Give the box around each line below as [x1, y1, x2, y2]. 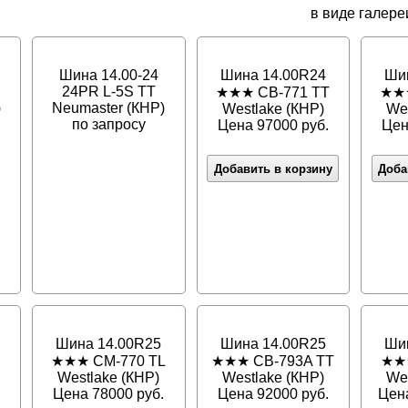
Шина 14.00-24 [58, 67, 158, 84]
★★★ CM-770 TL [51, 353, 167, 370]
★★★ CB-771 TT [216, 85, 331, 101]
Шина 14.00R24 [219, 67, 326, 84]
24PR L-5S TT [61, 84, 156, 100]
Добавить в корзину [213, 161, 332, 176]
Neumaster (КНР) [52, 100, 166, 117]
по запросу [71, 117, 146, 133]
